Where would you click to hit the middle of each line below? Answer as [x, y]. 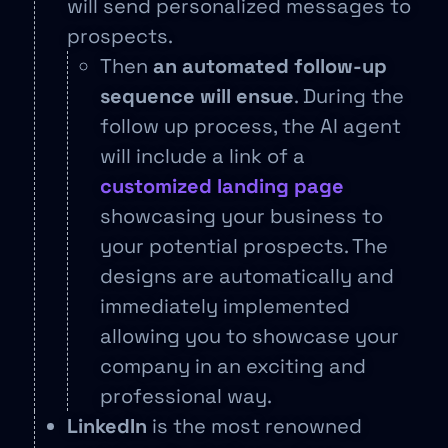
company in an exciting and [233, 366]
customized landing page [222, 186]
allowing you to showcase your [249, 336]
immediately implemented [225, 306]
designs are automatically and [247, 276]
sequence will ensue [197, 96]
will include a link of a [202, 156]
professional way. [188, 396]
